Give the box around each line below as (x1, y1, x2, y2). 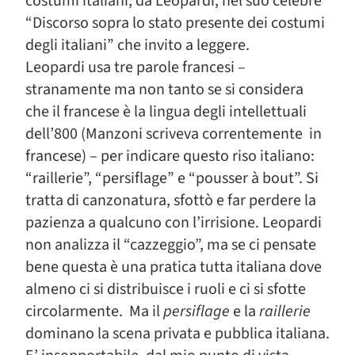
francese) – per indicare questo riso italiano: (25, 145, 315, 167)
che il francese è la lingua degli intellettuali (25, 101, 307, 123)
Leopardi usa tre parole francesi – (25, 56, 246, 78)
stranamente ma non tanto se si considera (25, 78, 303, 101)
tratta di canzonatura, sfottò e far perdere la (25, 189, 316, 212)
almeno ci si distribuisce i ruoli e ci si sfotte (25, 278, 306, 300)
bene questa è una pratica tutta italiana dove (25, 256, 322, 278)
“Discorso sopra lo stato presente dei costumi (25, 12, 325, 34)
